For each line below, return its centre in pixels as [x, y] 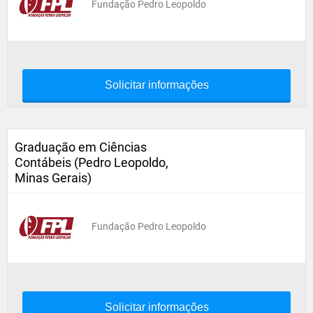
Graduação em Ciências [81, 147]
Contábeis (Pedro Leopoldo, [92, 162]
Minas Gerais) [53, 178]
